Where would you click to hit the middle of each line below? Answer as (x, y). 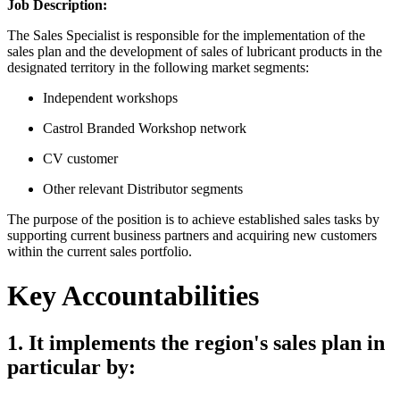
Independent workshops (110, 98)
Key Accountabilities (133, 295)
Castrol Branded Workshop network (145, 129)
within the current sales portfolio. (100, 252)
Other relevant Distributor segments (143, 189)
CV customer (80, 159)
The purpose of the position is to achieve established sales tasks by (193, 220)
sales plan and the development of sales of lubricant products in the (195, 52)
